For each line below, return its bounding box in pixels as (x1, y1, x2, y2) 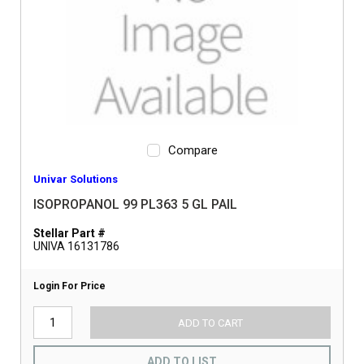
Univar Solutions (33, 173, 118, 185)
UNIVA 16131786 (33, 240, 119, 253)
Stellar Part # (33, 227, 106, 240)
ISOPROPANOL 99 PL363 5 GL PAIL (33, 197, 237, 212)
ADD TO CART (177, 316, 243, 329)
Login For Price (33, 280, 106, 292)
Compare (167, 143, 218, 158)
